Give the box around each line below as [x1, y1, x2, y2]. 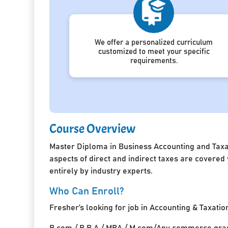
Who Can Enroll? [49, 186, 125, 196]
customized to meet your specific [98, 47, 210, 55]
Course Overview [49, 120, 136, 137]
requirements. [130, 56, 178, 65]
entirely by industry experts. [49, 166, 153, 175]
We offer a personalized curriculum [95, 38, 213, 46]
